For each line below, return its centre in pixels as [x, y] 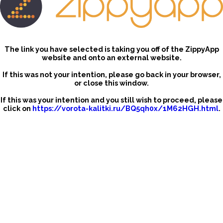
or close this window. [111, 83]
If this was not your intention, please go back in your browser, [111, 75]
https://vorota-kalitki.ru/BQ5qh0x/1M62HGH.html [125, 109]
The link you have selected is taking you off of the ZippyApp [111, 49]
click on [17, 109]
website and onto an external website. [111, 58]
